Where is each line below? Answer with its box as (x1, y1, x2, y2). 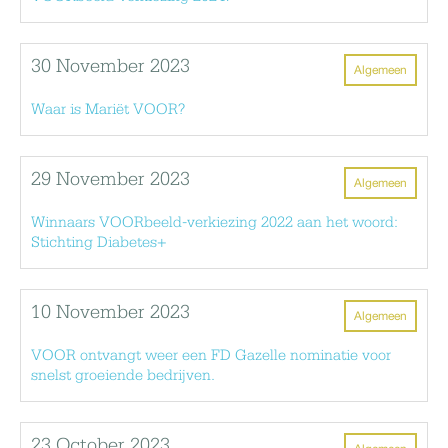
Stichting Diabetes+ (31, 234, 167, 251)
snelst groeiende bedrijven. (31, 367, 215, 384)
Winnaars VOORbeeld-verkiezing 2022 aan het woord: (31, 214, 398, 231)
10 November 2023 (31, 302, 190, 323)
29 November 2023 (31, 169, 190, 190)
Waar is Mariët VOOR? (31, 101, 185, 118)
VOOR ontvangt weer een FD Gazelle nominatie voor (31, 347, 391, 364)
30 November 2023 (31, 56, 190, 77)
